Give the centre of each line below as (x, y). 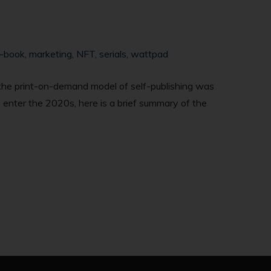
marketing (50, 54)
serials (113, 54)
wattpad (149, 54)
